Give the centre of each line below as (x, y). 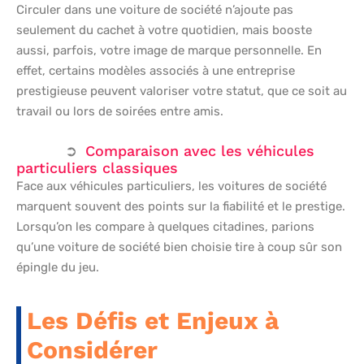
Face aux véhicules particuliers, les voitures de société (171, 186)
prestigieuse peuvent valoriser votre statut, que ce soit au (182, 91)
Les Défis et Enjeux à (153, 320)
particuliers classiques (97, 167)
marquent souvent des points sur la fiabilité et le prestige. (181, 206)
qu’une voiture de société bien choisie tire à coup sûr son (179, 247)
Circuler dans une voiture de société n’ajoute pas (155, 9)
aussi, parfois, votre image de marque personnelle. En (169, 50)
